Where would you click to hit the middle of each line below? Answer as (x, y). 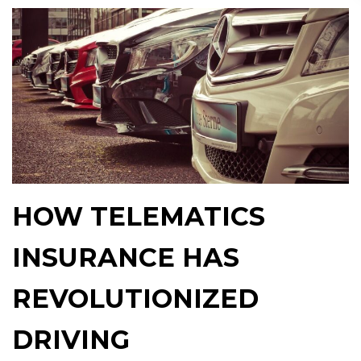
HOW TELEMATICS (139, 216)
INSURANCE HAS (126, 257)
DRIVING (71, 339)
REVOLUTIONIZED (135, 298)
